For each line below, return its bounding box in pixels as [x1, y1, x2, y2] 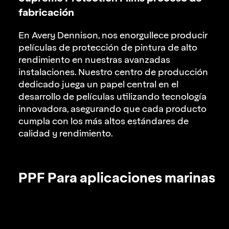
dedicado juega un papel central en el [18, 79, 178, 89]
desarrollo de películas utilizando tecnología [18, 91, 207, 102]
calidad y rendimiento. [18, 128, 113, 139]
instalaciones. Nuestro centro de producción [18, 66, 208, 77]
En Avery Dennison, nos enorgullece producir [18, 30, 208, 40]
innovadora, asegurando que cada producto [18, 103, 207, 114]
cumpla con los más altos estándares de [18, 116, 189, 126]
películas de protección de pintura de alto [18, 42, 197, 53]
